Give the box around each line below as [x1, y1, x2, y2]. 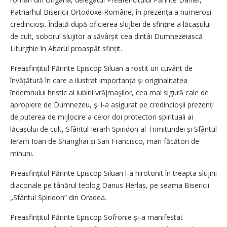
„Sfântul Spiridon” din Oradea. [10, 192, 106, 202]
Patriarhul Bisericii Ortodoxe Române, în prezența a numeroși [10, 7, 211, 17]
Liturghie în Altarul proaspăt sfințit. [10, 43, 122, 53]
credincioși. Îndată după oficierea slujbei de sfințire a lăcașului [10, 19, 211, 29]
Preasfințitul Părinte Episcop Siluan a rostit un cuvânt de [10, 63, 193, 73]
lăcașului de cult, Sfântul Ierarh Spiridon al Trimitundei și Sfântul [10, 124, 217, 134]
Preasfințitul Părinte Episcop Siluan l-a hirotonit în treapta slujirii [10, 168, 217, 178]
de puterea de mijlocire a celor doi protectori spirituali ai [10, 111, 193, 122]
